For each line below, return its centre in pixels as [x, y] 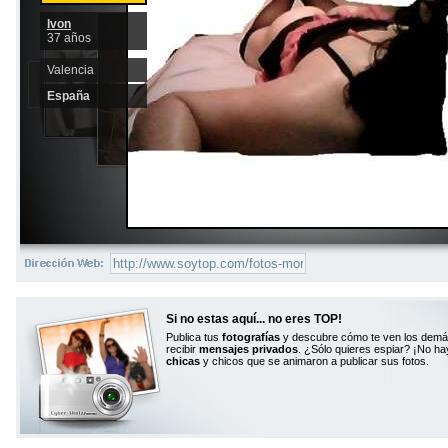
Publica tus [194, 337]
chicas [183, 361]
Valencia [70, 70]
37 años [69, 38]
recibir [182, 349]
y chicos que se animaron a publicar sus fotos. [314, 361]
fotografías [251, 337]
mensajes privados [248, 349]
